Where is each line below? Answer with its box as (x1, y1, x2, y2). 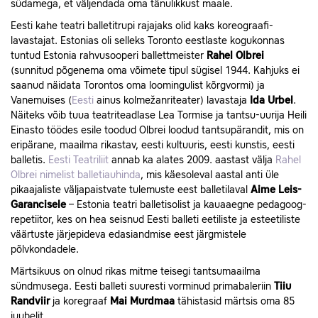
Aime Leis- (251, 185, 302, 195)
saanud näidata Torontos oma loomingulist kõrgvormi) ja (11, 80, 265, 91)
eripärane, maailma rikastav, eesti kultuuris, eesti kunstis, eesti (11, 140, 295, 150)
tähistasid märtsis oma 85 (175, 296, 295, 307)
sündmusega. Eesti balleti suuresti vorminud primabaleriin (11, 281, 274, 292)
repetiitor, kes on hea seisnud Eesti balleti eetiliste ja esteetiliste (11, 214, 300, 225)
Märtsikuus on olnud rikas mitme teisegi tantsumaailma (11, 266, 261, 277)
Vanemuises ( (11, 95, 72, 106)
